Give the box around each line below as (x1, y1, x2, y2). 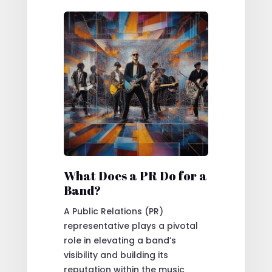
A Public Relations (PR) (63, 205, 163, 217)
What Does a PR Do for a (63, 167, 207, 184)
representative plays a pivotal (63, 219, 198, 232)
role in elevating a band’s (63, 234, 176, 246)
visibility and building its (63, 248, 168, 261)
